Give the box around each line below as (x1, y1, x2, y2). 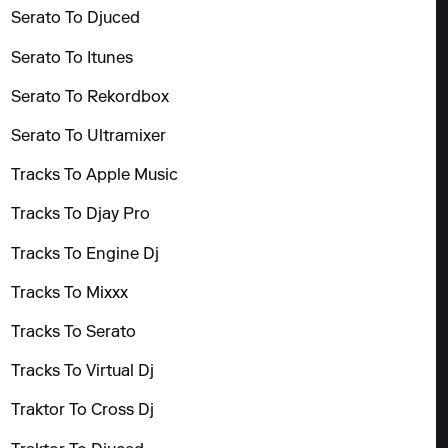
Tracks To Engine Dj (11, 246, 160, 263)
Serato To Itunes (11, 50, 134, 67)
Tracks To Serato (11, 324, 137, 341)
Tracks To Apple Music (11, 168, 179, 185)
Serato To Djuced (11, 11, 141, 28)
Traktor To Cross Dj (11, 403, 155, 420)
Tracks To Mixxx (11, 285, 129, 302)
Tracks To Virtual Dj (11, 364, 155, 381)
